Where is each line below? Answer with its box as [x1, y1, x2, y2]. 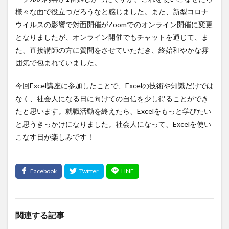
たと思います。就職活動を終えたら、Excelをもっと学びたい [15, 107, 211, 116]
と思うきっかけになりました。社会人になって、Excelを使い [15, 120, 211, 129]
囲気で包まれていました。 [15, 58, 101, 67]
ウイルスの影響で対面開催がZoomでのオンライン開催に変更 [15, 20, 213, 29]
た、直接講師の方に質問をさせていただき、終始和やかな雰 [15, 45, 209, 55]
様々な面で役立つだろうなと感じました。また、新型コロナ [15, 7, 209, 16]
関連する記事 [15, 210, 64, 220]
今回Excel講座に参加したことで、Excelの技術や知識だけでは [15, 81, 214, 90]
